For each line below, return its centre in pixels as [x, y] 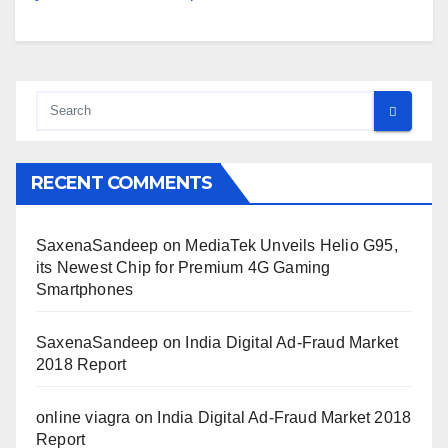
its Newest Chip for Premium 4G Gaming [183, 268]
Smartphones [85, 290]
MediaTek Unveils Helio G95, [291, 246]
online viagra [83, 418]
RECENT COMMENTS [122, 183]
